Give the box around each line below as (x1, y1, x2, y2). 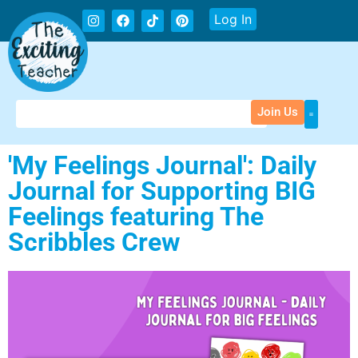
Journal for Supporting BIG (8, 176, 316, 206)
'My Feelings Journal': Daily (8, 150, 316, 181)
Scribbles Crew (8, 227, 181, 257)
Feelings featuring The (8, 201, 264, 232)
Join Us (257, 105, 298, 119)
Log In (214, 11, 253, 27)
